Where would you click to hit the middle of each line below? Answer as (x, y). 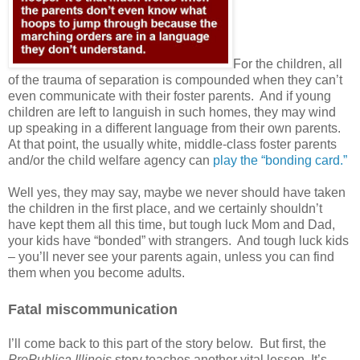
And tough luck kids (293, 240)
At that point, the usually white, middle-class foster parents (172, 144)
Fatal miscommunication (93, 309)
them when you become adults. (96, 272)
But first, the (293, 343)
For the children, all (288, 63)
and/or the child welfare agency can (110, 160)
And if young (295, 96)
